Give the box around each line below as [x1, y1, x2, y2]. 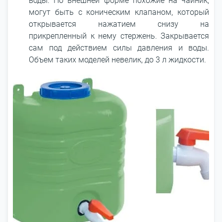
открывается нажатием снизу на [29, 19, 209, 29]
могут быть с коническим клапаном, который [29, 7, 209, 17]
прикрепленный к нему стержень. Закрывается [29, 31, 209, 41]
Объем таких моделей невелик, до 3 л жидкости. [29, 55, 206, 64]
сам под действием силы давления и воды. [29, 43, 209, 53]
